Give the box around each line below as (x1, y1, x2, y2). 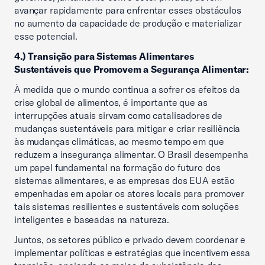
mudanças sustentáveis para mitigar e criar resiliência (14, 122, 241, 134)
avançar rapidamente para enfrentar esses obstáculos (14, 4, 241, 16)
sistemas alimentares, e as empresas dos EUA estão (14, 174, 235, 186)
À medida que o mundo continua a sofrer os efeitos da (14, 83, 240, 95)
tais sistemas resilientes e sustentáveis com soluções (14, 201, 239, 212)
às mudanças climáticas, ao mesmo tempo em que (14, 135, 224, 147)
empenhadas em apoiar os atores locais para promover (14, 188, 244, 199)
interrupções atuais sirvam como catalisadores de (14, 109, 223, 121)
